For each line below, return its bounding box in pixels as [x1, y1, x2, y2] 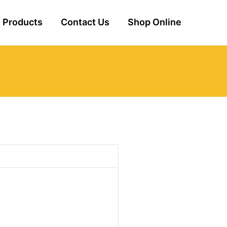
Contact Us [60, 17, 109, 27]
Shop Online [127, 17, 181, 27]
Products [2, 17, 43, 27]
